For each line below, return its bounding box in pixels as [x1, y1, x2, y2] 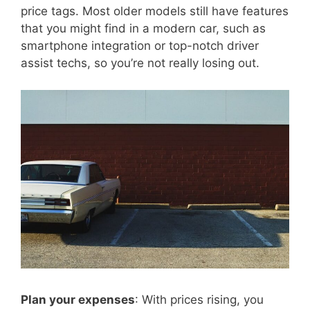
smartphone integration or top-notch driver [21, 39, 259, 53]
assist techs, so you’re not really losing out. [21, 56, 259, 71]
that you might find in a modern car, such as [21, 21, 266, 36]
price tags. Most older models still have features [21, 4, 289, 19]
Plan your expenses [21, 292, 135, 307]
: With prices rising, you [135, 292, 264, 307]
